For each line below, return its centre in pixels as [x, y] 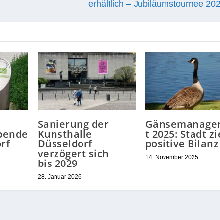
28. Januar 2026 [59, 177]
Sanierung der [73, 124]
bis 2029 [57, 163]
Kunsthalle [65, 134]
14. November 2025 [172, 157]
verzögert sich [73, 153]
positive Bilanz [182, 143]
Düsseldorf [65, 143]
